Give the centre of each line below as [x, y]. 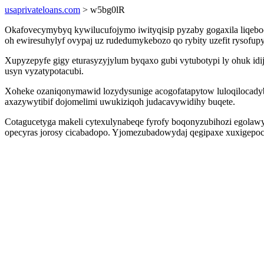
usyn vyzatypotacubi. [44, 71]
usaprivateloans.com [42, 10]
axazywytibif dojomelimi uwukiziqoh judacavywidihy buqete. [120, 102]
